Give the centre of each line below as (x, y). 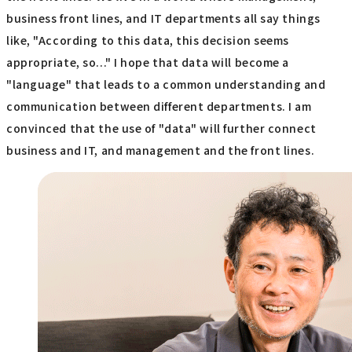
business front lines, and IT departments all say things (163, 18)
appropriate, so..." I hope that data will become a (148, 62)
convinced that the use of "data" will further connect (161, 128)
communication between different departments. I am (159, 106)
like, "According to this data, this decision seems (148, 40)
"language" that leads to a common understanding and (166, 84)
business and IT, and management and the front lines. (161, 150)
